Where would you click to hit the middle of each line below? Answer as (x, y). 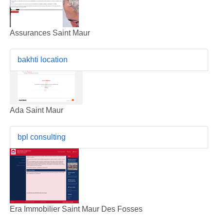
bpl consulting (42, 137)
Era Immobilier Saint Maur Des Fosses (76, 209)
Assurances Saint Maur (50, 33)
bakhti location (43, 59)
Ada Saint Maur (36, 110)
